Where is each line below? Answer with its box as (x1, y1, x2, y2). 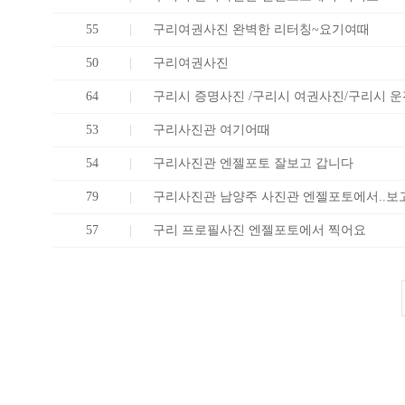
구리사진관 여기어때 (153, 123, 270, 137)
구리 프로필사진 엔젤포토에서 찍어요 (153, 223, 366, 237)
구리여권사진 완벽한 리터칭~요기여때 (153, 23, 370, 36)
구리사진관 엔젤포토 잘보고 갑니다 (153, 156, 353, 170)
